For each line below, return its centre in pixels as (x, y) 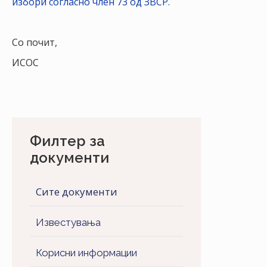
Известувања (68, 222)
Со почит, (35, 42)
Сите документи (77, 192)
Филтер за (67, 141)
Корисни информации (86, 253)
